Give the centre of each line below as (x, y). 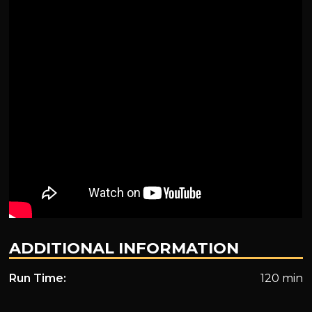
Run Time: (38, 278)
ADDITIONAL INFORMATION (124, 248)
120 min (281, 278)
